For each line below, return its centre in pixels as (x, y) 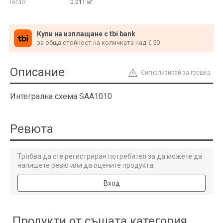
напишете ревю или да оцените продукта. (86, 165)
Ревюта (32, 129)
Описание (37, 72)
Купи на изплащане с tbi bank (86, 34)
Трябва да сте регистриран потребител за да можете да (110, 156)
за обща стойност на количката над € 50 (98, 42)
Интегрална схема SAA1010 (61, 96)
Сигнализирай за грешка (176, 73)
